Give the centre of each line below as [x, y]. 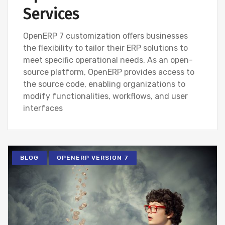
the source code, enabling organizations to [104, 84]
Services [51, 14]
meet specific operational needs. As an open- [108, 60]
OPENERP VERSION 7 [93, 158]
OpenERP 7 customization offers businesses [105, 36]
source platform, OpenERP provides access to [109, 72]
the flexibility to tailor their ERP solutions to [105, 48]
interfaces [43, 108]
